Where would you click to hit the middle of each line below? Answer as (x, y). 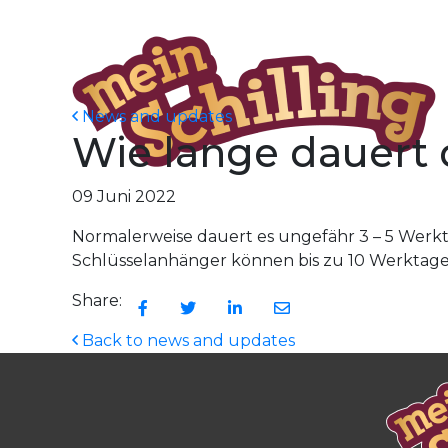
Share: (97, 300)
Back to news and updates (188, 340)
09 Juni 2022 (124, 196)
